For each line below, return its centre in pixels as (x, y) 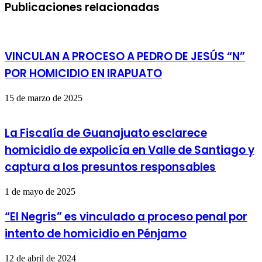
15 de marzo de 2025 (44, 98)
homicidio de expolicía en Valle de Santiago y (130, 150)
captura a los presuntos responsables (110, 167)
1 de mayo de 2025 (40, 192)
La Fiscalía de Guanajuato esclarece (106, 133)
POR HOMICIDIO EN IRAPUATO (83, 74)
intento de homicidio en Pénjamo (96, 233)
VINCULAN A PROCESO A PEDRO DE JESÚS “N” (125, 57)
